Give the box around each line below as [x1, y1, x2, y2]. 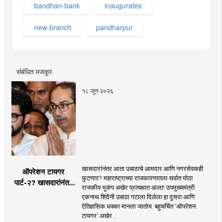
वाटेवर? [33, 210, 54, 220]
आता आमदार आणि [19, 188, 67, 198]
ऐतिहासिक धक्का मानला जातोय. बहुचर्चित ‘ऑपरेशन [81, 202, 196, 210]
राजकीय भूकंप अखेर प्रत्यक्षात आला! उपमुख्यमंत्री [81, 183, 195, 191]
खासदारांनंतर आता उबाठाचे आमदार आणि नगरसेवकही [81, 164, 203, 172]
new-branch [34, 22, 71, 32]
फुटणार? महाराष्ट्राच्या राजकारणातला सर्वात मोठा [81, 173, 193, 182]
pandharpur [96, 22, 133, 32]
